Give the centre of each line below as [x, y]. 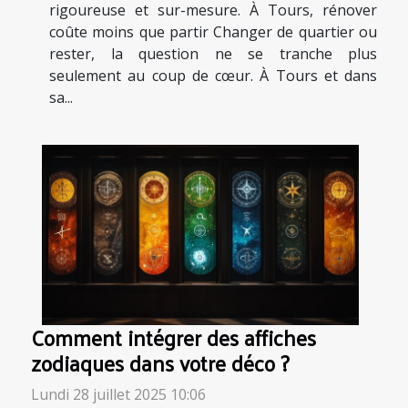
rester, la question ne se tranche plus [213, 53]
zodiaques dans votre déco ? [160, 363]
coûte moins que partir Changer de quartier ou [213, 31]
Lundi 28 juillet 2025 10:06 [118, 395]
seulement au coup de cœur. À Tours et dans [213, 75]
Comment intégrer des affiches [173, 338]
